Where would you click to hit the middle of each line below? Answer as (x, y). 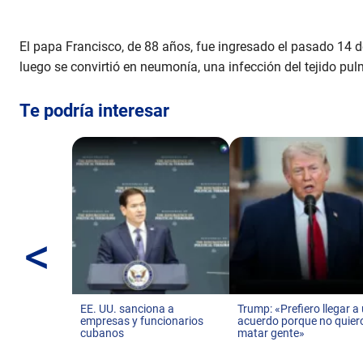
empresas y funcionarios (142, 321)
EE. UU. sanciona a (127, 309)
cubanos (102, 333)
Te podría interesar (94, 111)
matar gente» (271, 333)
